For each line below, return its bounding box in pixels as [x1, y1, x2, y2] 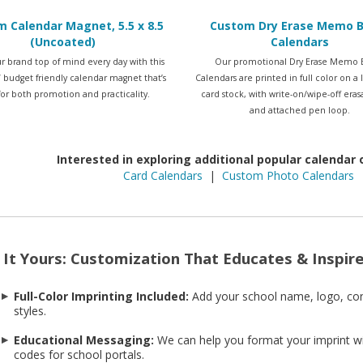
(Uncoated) [30, 34, 96, 50]
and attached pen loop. [250, 104, 351, 116]
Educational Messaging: [13, 331, 154, 348]
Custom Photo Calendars [221, 168, 354, 184]
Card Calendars [122, 168, 203, 184]
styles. [13, 302, 46, 318]
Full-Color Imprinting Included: [13, 288, 189, 304]
